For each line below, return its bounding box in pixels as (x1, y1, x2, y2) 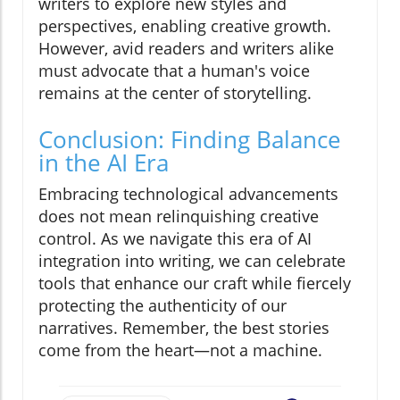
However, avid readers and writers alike (38, 37, 334, 60)
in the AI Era (38, 146, 169, 179)
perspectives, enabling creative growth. (38, 15, 331, 37)
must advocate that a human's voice (38, 60, 310, 82)
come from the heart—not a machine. (38, 339, 322, 362)
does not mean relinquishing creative (38, 205, 319, 228)
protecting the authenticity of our (38, 295, 287, 317)
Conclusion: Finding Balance (38, 123, 341, 156)
